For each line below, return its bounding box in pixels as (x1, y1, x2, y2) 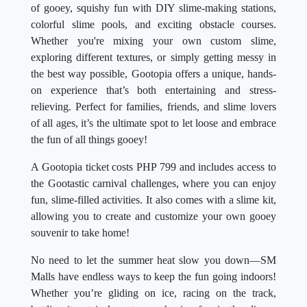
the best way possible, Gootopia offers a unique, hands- (31, 68, 276, 80)
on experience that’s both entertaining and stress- (31, 84, 276, 97)
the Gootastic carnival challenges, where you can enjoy (31, 177, 276, 190)
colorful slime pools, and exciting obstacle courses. (31, 19, 276, 31)
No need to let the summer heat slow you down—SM (31, 254, 276, 267)
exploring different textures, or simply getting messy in (31, 51, 276, 64)
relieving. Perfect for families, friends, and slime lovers (31, 101, 276, 113)
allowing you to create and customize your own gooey (31, 210, 276, 223)
